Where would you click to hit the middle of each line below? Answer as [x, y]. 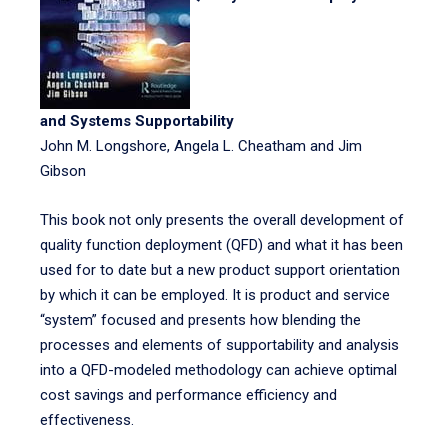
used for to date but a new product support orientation [220, 270]
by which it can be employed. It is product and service [215, 295]
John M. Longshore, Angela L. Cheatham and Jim [201, 146]
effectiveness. [87, 420]
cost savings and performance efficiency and [188, 395]
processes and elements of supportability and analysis [219, 345]
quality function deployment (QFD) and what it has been [221, 245]
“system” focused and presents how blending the [200, 320]
